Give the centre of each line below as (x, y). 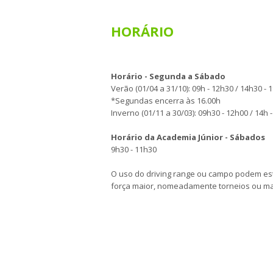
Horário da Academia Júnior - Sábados (188, 137)
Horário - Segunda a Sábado (168, 76)
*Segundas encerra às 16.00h (166, 101)
